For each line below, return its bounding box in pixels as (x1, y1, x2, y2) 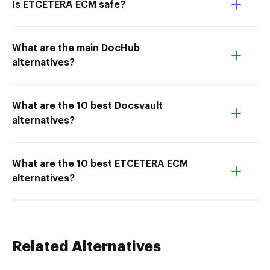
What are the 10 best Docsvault (12, 101, 163, 111)
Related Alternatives (12, 239, 161, 254)
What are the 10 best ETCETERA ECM (12, 159, 188, 169)
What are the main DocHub (12, 43, 140, 53)
